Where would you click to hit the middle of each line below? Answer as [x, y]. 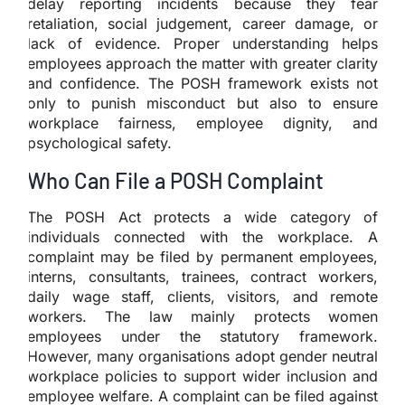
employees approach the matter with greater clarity [202, 63]
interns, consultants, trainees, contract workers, [202, 276]
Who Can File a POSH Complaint [175, 180]
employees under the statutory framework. [202, 336]
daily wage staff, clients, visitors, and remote [202, 296]
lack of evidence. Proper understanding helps [202, 43]
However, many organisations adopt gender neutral [202, 356]
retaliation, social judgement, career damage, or [202, 23]
